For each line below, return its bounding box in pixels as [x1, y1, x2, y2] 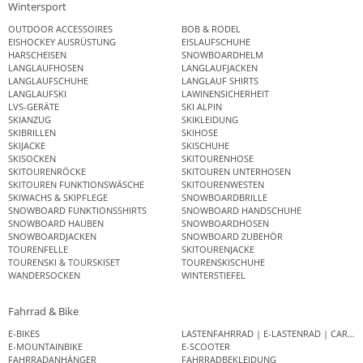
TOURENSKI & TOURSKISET [8, 255, 120, 268]
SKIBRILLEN [8, 126, 56, 139]
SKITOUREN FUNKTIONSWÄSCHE [8, 177, 144, 190]
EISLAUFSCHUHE [181, 35, 250, 48]
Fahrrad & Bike [8, 304, 79, 319]
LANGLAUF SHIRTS [181, 74, 258, 87]
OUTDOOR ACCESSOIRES [8, 22, 113, 35]
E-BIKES [8, 327, 40, 340]
